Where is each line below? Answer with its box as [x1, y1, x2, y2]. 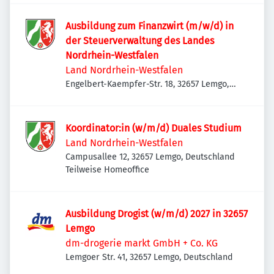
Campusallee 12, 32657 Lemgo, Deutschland [65, 152, 235, 162]
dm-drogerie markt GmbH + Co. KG [65, 237, 218, 249]
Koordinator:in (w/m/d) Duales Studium [65, 122, 242, 134]
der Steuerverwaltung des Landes [65, 35, 214, 46]
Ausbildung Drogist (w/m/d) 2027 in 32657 [65, 208, 248, 220]
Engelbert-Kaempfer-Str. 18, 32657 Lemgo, [65, 79, 229, 89]
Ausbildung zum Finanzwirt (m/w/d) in [65, 20, 234, 32]
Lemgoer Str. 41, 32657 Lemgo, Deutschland [65, 252, 233, 262]
